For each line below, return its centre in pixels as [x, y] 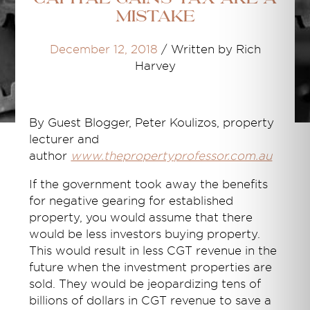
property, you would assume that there [141, 218]
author [50, 156]
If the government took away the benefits [149, 185]
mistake [155, 18]
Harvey [155, 66]
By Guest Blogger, [82, 123]
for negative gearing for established [131, 201]
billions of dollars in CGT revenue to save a [151, 301]
